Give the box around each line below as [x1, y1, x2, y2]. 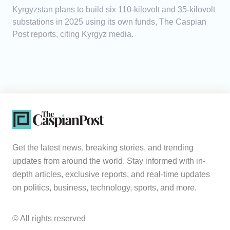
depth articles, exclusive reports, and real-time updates [12, 170, 210, 179]
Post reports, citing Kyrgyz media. [12, 30, 133, 39]
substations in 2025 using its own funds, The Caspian [12, 17, 206, 27]
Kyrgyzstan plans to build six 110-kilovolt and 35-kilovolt [12, 5, 215, 14]
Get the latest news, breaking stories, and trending [12, 143, 194, 152]
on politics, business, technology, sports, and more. [12, 183, 197, 193]
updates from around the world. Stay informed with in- [12, 157, 205, 166]
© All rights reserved [12, 214, 86, 223]
